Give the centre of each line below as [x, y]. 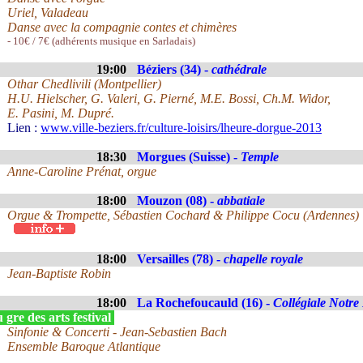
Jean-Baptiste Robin [59, 273]
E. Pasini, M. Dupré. [61, 113]
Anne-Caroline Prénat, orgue [82, 171]
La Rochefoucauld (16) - [205, 303]
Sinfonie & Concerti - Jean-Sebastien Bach [117, 332]
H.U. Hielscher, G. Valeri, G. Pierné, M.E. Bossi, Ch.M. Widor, [169, 98]
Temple [260, 157]
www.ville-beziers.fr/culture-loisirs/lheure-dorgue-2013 [181, 128]
